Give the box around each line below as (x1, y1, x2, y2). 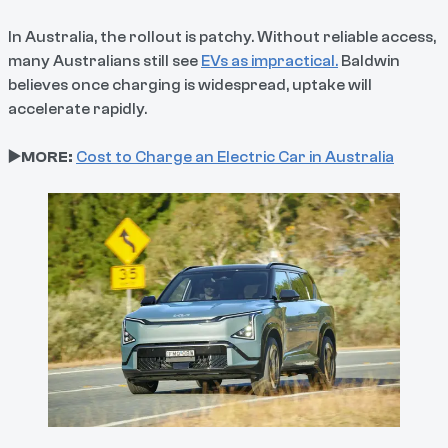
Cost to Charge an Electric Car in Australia (76, 147, 394, 166)
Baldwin (338, 51, 400, 70)
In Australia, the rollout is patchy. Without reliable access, (8, 27, 436, 46)
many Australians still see (8, 51, 201, 70)
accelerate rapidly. (8, 99, 147, 118)
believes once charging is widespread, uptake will (8, 75, 372, 94)
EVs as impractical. (201, 51, 338, 70)
